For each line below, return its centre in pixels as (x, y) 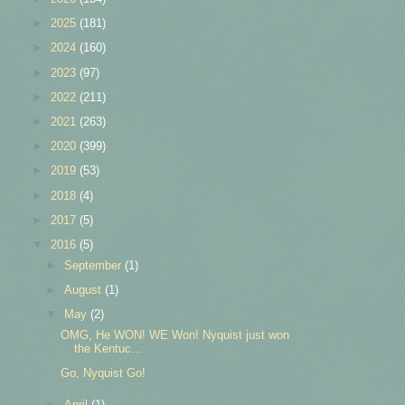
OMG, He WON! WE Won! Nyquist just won (175, 334)
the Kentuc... (108, 348)
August (85, 290)
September (95, 265)
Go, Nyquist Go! (104, 373)
